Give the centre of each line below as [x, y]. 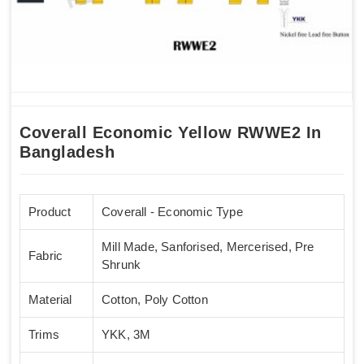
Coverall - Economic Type [172, 212]
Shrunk [121, 265]
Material [50, 300]
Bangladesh [67, 152]
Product [50, 212]
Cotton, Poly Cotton [155, 300]
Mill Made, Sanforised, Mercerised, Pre [208, 247]
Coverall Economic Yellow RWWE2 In [171, 133]
